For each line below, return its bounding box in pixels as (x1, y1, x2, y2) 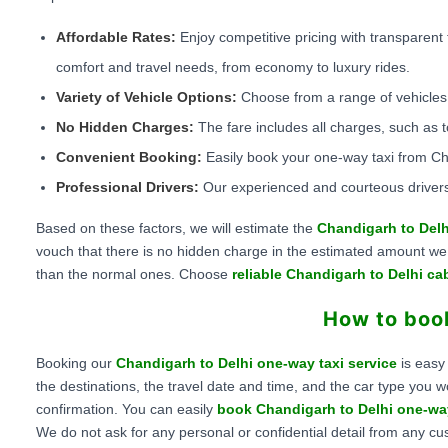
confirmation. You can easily (36, 401, 217, 418)
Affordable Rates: (56, 29, 176, 46)
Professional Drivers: (56, 179, 199, 196)
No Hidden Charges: (56, 119, 194, 136)
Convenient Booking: (56, 149, 202, 166)
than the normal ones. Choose (36, 266, 232, 283)
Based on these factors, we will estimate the (36, 220, 317, 237)
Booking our (36, 355, 116, 372)
